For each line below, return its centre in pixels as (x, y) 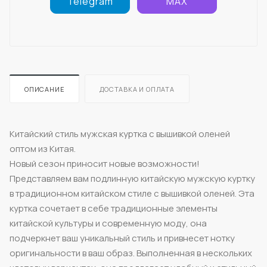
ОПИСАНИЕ (45, 89)
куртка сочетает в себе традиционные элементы (114, 208)
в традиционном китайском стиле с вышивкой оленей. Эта (132, 193)
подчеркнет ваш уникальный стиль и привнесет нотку (122, 238)
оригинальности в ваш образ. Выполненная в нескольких (131, 253)
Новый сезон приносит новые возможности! (105, 163)
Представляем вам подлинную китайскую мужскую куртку (132, 178)
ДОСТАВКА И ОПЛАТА (137, 89)
